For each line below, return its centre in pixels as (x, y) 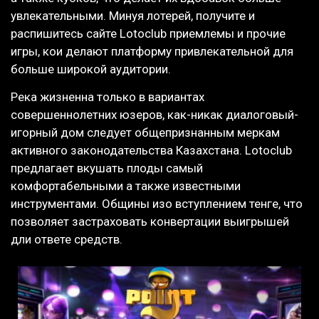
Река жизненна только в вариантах (108, 97)
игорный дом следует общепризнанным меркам (145, 133)
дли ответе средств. (67, 240)
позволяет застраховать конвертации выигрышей (150, 222)
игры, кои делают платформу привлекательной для (152, 52)
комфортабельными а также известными (126, 186)
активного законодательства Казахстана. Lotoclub (151, 151)
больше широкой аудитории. (91, 69)
